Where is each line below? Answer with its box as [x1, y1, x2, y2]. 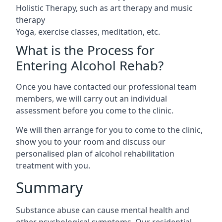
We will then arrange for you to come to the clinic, [16, 124, 203, 135]
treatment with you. [16, 160, 90, 171]
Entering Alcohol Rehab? [16, 56, 164, 74]
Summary [16, 177, 83, 198]
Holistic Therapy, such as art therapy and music [16, 2, 193, 13]
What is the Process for [16, 41, 155, 59]
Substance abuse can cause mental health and [16, 204, 189, 216]
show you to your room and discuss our [16, 136, 166, 147]
